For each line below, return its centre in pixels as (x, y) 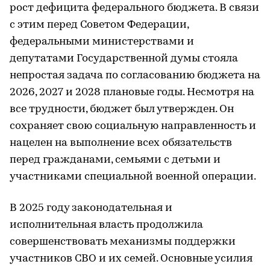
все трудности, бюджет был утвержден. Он (122, 109)
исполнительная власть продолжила (106, 225)
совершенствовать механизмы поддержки (123, 242)
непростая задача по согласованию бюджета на (135, 75)
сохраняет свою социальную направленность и (133, 126)
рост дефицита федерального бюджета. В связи (134, 8)
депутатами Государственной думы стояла (124, 58)
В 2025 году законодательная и (91, 208)
